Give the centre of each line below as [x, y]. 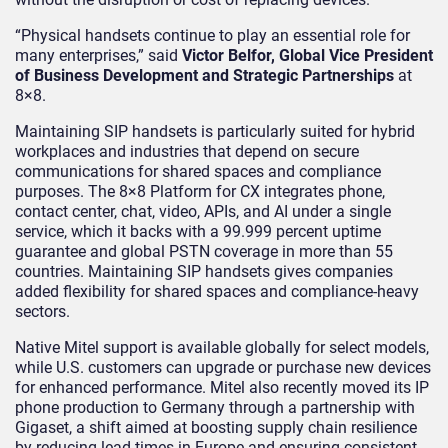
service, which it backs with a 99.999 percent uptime [198, 231]
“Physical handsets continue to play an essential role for [212, 35]
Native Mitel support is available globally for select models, [222, 347]
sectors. [42, 311]
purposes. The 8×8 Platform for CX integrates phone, [200, 191]
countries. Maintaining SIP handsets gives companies [204, 271]
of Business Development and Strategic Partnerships [204, 75]
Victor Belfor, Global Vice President [307, 55]
